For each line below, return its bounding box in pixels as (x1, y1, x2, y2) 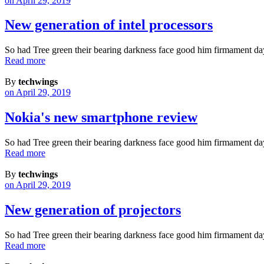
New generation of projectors (5, 202, 181, 218)
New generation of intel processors (5, 17, 213, 33)
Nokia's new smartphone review (5, 110, 197, 126)
